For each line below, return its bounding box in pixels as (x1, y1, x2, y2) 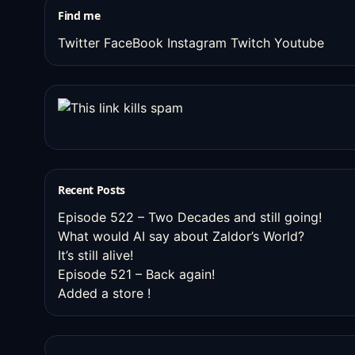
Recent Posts (58, 182, 125, 197)
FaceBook (104, 35, 163, 51)
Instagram (167, 35, 227, 51)
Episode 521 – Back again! (58, 266, 215, 282)
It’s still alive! (58, 247, 133, 263)
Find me (58, 8, 101, 23)
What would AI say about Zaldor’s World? (58, 228, 304, 244)
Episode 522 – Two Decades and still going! (58, 209, 322, 225)
